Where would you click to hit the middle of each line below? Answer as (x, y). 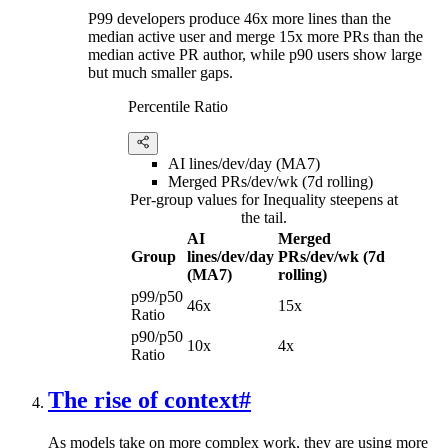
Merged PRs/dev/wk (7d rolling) (270, 182)
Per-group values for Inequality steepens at (264, 200)
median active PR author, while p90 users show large (255, 55)
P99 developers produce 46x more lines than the (239, 19)
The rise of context (143, 400)
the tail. (264, 218)
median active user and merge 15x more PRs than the (255, 37)
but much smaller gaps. (160, 73)
